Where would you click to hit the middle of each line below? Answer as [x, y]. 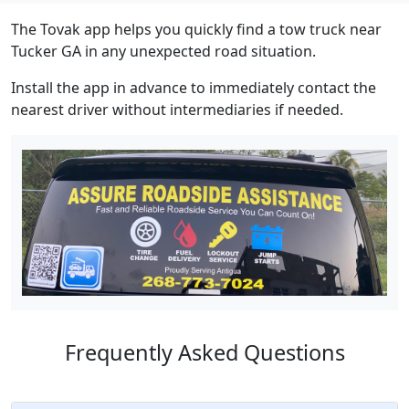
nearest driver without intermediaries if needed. [177, 110]
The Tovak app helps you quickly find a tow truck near [196, 30]
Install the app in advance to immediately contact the [194, 88]
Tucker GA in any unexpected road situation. [163, 52]
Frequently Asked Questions [204, 352]
